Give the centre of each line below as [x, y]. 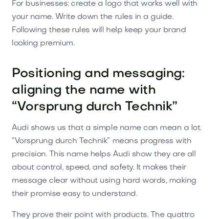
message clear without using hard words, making [104, 181]
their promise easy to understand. [75, 194]
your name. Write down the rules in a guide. [93, 17]
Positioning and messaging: [98, 74]
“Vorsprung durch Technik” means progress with [102, 141]
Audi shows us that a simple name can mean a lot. [107, 128]
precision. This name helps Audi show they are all [104, 154]
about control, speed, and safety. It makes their [99, 167]
